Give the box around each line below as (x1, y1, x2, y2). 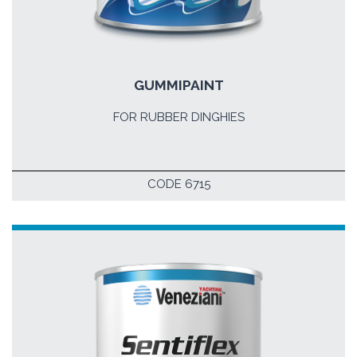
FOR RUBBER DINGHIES (112, 110, 245, 125)
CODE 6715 (147, 176, 210, 191)
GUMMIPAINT (133, 76, 224, 93)
